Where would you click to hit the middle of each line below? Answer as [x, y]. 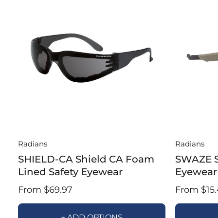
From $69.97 [45, 189]
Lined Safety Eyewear [70, 172]
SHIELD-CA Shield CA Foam [86, 159]
